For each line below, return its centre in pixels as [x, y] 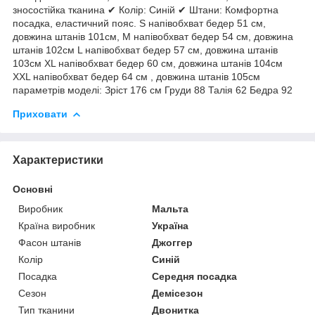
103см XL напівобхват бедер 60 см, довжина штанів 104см [148, 63]
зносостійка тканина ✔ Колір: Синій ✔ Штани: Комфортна [146, 9]
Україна [171, 225]
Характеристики [58, 160]
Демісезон [178, 293]
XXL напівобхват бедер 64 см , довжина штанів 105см [136, 76]
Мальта [171, 208]
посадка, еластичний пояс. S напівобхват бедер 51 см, [139, 23]
